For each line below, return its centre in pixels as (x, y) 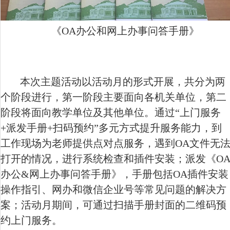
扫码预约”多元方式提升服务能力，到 (137, 128)
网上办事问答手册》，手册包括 (101, 174)
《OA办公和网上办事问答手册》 (125, 31)
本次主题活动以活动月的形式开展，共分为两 (122, 81)
